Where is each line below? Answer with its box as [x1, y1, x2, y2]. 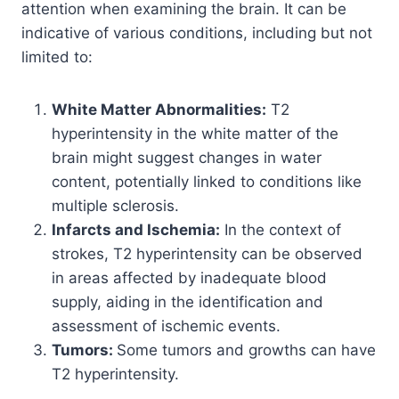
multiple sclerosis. [52, 196, 179, 215]
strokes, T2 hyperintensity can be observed [52, 244, 362, 263]
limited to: [21, 47, 93, 66]
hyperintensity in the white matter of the [52, 124, 338, 142]
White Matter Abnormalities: [52, 100, 266, 118]
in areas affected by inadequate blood [52, 268, 327, 287]
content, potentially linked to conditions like [52, 172, 362, 191]
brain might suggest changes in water [52, 148, 322, 167]
